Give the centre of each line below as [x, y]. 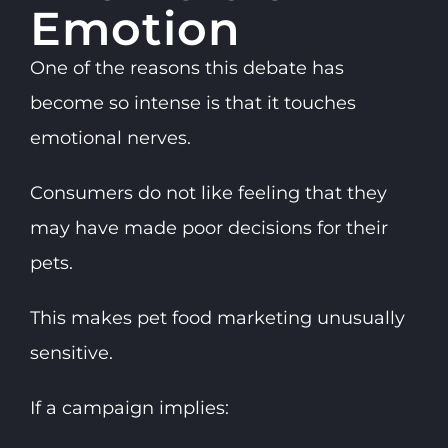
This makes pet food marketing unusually [217, 318]
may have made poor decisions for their [208, 228]
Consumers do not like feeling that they [208, 193]
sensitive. [71, 353]
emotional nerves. [110, 138]
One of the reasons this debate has [186, 68]
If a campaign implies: [129, 408]
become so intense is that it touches [192, 103]
